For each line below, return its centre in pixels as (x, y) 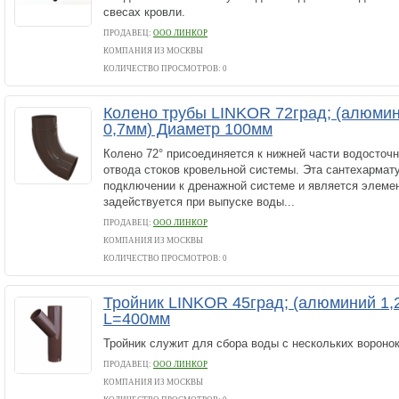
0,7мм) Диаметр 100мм (188, 129)
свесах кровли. (144, 12)
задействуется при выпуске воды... (199, 202)
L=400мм (137, 319)
